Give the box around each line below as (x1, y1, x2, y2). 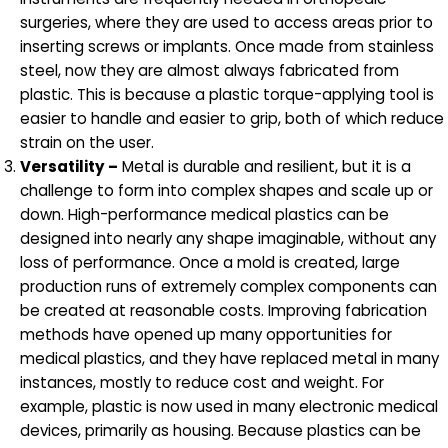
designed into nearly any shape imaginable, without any (20, 227, 436, 249)
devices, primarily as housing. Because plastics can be (20, 419, 421, 441)
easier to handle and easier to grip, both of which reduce (20, 107, 444, 129)
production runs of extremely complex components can (20, 275, 437, 297)
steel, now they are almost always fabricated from (20, 59, 399, 81)
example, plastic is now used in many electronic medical (20, 395, 438, 417)
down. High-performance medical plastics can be (20, 203, 389, 225)
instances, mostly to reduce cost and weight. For (20, 371, 384, 393)
